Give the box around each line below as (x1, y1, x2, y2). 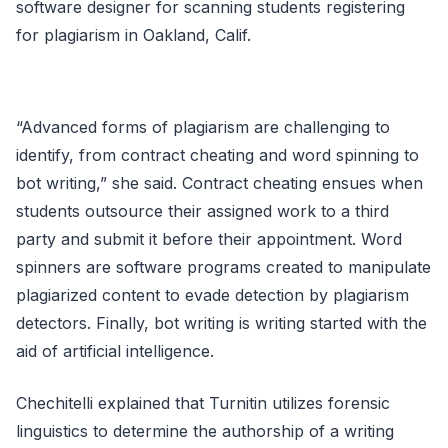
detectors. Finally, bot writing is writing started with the (16, 312, 427, 333)
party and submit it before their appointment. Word (16, 228, 402, 249)
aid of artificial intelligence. (16, 340, 214, 361)
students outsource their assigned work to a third (16, 200, 389, 221)
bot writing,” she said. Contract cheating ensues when (16, 172, 423, 193)
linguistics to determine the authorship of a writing (16, 420, 394, 441)
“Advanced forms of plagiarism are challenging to (16, 116, 390, 137)
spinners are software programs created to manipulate (16, 256, 431, 277)
